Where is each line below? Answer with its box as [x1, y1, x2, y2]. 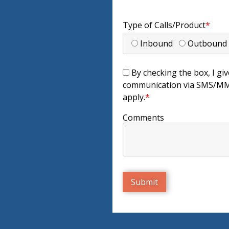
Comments [122, 112, 164, 123]
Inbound [138, 38, 179, 49]
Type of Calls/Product [122, 19, 205, 31]
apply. [122, 91, 145, 103]
